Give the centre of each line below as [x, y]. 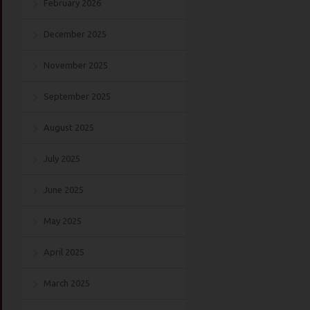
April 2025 [64, 252]
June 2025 [64, 190]
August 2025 [69, 127]
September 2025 [77, 96]
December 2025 [75, 34]
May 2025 [63, 221]
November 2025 [76, 65]
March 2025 [67, 283]
